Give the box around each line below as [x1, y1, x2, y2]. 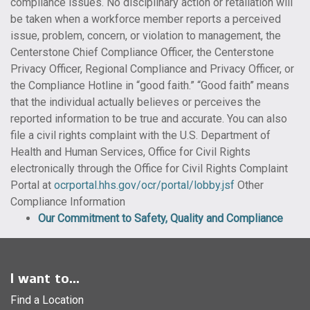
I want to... [10, 270, 80, 286]
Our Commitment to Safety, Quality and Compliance [38, 212, 283, 225]
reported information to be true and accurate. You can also [10, 112, 287, 125]
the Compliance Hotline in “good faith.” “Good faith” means [10, 79, 289, 92]
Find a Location [10, 293, 84, 307]
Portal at [10, 179, 54, 192]
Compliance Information [10, 195, 125, 208]
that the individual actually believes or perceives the [10, 95, 261, 109]
